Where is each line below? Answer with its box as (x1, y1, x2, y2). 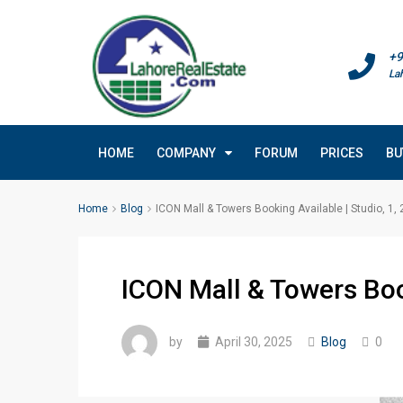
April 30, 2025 (212, 334, 292, 349)
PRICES (320, 146, 363, 160)
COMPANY (157, 146, 216, 160)
